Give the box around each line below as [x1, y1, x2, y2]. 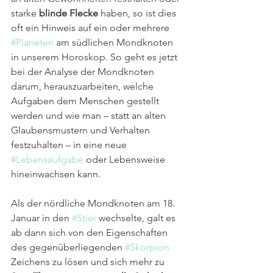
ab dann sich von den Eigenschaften [11, 226, 170, 238]
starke [11, 7, 39, 19]
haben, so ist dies [98, 7, 179, 19]
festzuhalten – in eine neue [11, 138, 129, 151]
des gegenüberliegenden [11, 241, 125, 253]
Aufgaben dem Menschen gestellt [11, 94, 161, 107]
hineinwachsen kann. [11, 168, 101, 180]
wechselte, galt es [96, 211, 178, 224]
